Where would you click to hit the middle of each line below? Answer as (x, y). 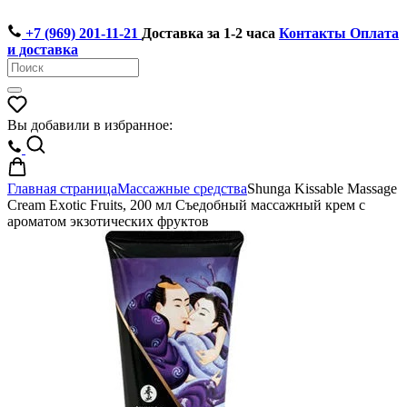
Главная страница (62, 189)
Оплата (374, 33)
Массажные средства (182, 189)
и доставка (43, 50)
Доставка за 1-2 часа (208, 33)
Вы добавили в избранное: (90, 125)
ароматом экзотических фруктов (108, 221)
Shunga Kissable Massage (322, 189)
